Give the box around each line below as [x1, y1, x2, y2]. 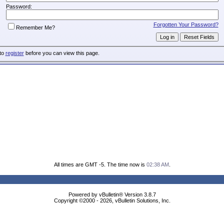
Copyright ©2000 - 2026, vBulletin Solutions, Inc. [53, 197, 170, 203]
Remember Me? [15, 24, 55, 30]
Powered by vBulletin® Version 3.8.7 [68, 191, 156, 197]
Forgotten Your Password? [153, 21, 218, 27]
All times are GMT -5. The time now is [53, 161, 146, 167]
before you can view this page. [23, 50, 99, 56]
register [5, 50, 24, 56]
